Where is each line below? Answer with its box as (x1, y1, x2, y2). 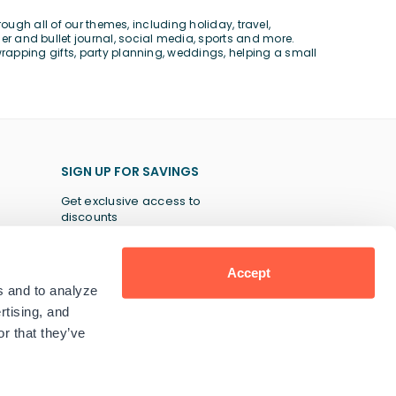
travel (237, 17, 269, 33)
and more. (232, 31, 295, 47)
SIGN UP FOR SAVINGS (60, 163, 199, 181)
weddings (167, 45, 225, 61)
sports (198, 31, 233, 47)
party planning (79, 45, 163, 61)
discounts (60, 209, 118, 226)
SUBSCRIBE (73, 297, 133, 312)
